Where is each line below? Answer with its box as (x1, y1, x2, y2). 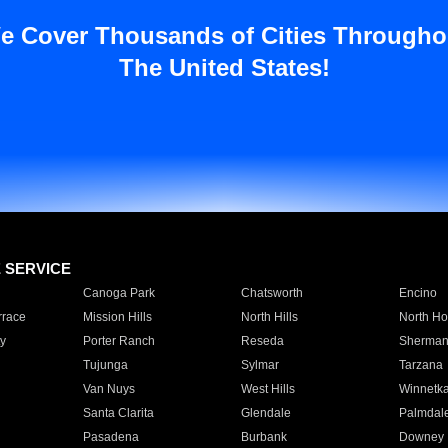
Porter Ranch (82, 334, 155, 348)
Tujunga (82, 358, 128, 372)
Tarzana (398, 358, 443, 372)
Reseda (240, 334, 284, 348)
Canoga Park (82, 286, 155, 300)
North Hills (240, 310, 298, 324)
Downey (398, 430, 444, 444)
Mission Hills (82, 310, 152, 324)
